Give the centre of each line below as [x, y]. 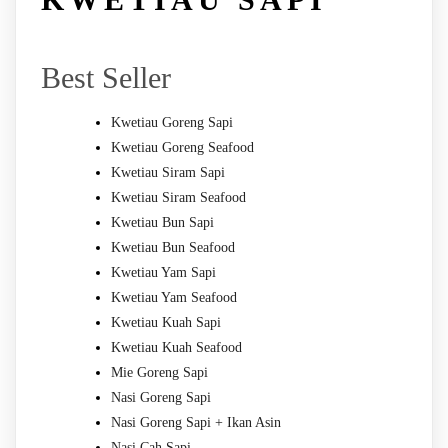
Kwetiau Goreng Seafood [182, 147]
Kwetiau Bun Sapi [162, 222]
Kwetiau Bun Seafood [173, 247]
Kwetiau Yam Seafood [174, 297]
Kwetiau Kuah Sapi [166, 322]
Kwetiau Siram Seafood [178, 197]
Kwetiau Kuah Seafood [176, 347]
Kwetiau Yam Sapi [163, 272]
